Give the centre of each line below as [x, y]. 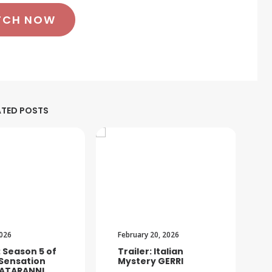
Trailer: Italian [151, 252]
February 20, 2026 [148, 235]
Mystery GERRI [151, 261]
